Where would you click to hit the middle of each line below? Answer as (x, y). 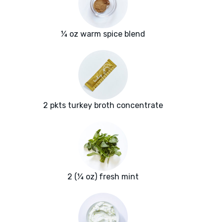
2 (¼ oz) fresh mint (103, 177)
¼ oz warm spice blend (103, 34)
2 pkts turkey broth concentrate (103, 106)
